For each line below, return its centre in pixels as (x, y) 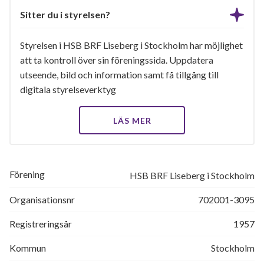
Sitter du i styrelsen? (65, 14)
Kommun (28, 248)
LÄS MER (132, 121)
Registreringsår (41, 224)
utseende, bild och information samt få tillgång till (119, 75)
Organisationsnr (42, 199)
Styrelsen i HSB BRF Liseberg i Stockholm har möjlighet (131, 45)
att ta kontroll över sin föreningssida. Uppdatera (117, 60)
